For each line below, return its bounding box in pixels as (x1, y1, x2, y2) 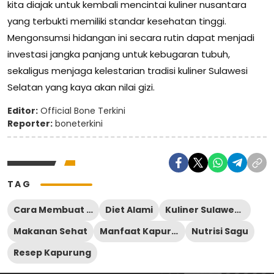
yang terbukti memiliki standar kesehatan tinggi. (7, 15, 226, 28)
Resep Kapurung (13, 246, 91, 259)
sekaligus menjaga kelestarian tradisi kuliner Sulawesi (7, 64, 248, 78)
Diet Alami (105, 204, 153, 217)
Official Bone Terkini (38, 105, 125, 117)
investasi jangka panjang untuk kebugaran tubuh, (7, 48, 230, 61)
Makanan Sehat (13, 225, 87, 238)
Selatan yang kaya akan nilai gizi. (7, 81, 155, 94)
